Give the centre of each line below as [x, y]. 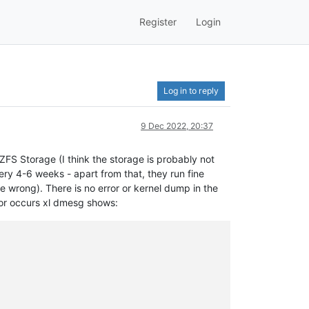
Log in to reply [191, 90]
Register [158, 22]
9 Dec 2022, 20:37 [177, 126]
